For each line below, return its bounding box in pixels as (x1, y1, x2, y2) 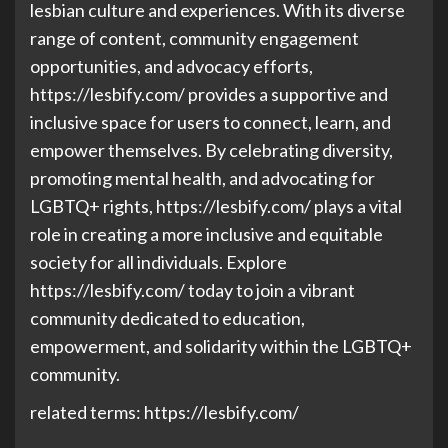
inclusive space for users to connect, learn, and (30, 111, 391, 133)
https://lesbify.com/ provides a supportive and (30, 83, 388, 105)
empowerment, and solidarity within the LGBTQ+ (30, 335, 412, 357)
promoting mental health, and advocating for (30, 167, 375, 189)
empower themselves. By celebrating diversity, (30, 139, 393, 161)
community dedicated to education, (30, 307, 305, 329)
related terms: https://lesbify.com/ (30, 401, 299, 423)
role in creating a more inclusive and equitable (30, 223, 383, 245)
